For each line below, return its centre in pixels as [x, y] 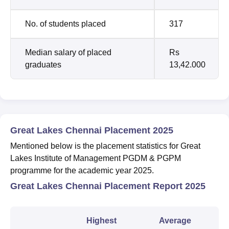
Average [175, 220]
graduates [43, 64]
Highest [101, 220]
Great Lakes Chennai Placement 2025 [92, 130]
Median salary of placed [68, 52]
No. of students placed [65, 24]
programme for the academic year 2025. [83, 170]
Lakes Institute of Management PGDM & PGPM [96, 158]
